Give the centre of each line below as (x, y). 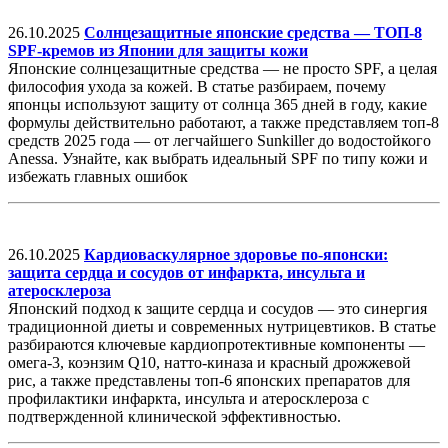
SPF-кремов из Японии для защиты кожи (158, 51)
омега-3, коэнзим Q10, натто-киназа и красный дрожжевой (209, 363)
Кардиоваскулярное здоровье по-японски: (236, 255)
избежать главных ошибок (98, 177)
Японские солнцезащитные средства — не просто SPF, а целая (222, 69)
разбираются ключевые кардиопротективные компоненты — (216, 345)
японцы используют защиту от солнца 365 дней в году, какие (217, 105)
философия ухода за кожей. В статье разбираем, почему (197, 87)
